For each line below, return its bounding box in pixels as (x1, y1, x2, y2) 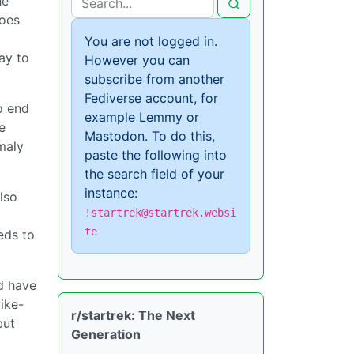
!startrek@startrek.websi (85, 205, 236, 219)
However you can (85, 51, 190, 68)
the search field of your (85, 165, 224, 182)
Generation (71, 326, 141, 342)
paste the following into (85, 146, 227, 163)
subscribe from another (85, 70, 224, 87)
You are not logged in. (85, 32, 217, 49)
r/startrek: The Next (71, 307, 195, 323)
